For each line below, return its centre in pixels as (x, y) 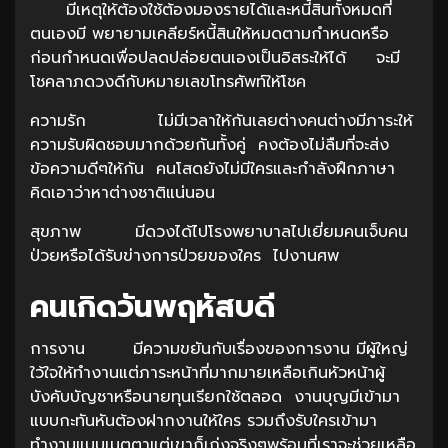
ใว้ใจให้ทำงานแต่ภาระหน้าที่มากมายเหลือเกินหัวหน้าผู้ (207, 372)
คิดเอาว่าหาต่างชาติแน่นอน (122, 192)
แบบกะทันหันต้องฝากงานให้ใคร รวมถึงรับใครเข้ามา (203, 420)
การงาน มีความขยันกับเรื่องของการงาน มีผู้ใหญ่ (219, 348)
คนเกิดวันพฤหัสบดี (152, 306)
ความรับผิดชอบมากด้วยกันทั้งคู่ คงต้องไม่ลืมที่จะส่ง (209, 144)
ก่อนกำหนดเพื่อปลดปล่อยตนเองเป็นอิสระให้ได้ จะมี (215, 57)
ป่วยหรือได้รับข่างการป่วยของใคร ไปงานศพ (187, 255)
